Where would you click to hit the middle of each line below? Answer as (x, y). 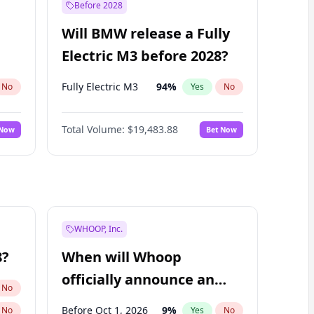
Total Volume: (93, 129)
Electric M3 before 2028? (145, 56)
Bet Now (221, 129)
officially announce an (138, 279)
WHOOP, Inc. (98, 229)
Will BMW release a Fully (145, 33)
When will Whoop (121, 257)
